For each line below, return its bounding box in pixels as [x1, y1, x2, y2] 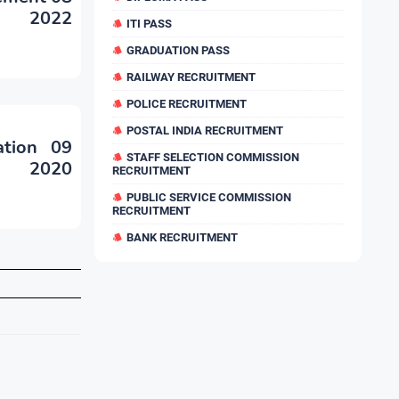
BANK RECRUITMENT [126, 231, 238, 245]
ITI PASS [126, 17, 172, 31]
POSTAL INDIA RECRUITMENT [126, 124, 283, 138]
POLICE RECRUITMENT [126, 97, 247, 111]
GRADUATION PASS [126, 44, 230, 58]
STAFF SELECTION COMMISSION [126, 151, 299, 165]
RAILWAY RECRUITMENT [126, 70, 256, 85]
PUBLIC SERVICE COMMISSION [126, 191, 291, 205]
